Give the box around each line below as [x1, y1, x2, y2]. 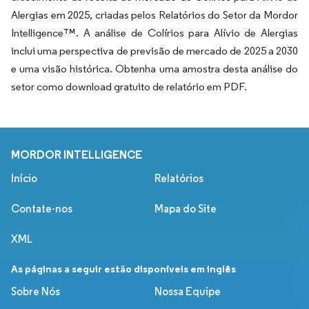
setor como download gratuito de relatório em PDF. [11, 80, 247, 94]
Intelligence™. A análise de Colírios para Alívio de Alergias [11, 26, 298, 40]
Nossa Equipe [154, 285, 221, 299]
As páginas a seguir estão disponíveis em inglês [11, 262, 236, 276]
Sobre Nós [11, 285, 60, 299]
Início [11, 172, 37, 186]
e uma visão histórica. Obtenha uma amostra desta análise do [11, 62, 298, 76]
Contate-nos [11, 202, 72, 216]
